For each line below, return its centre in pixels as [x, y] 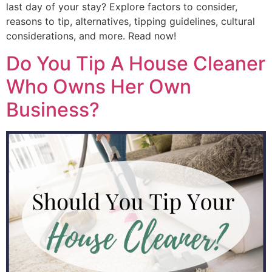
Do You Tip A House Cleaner [136, 63]
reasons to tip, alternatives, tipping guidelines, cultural [131, 22]
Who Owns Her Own [99, 86]
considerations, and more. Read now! [91, 36]
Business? [53, 109]
